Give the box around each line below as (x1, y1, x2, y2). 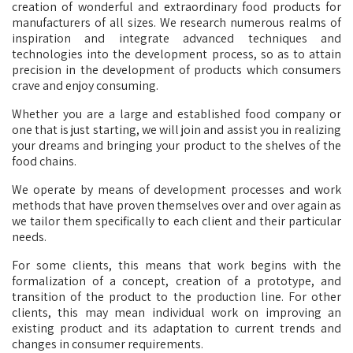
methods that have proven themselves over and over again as (12, 197, 341, 214)
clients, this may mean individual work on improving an (12, 304, 341, 321)
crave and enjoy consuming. (12, 77, 158, 94)
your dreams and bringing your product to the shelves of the (12, 137, 341, 154)
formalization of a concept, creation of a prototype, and (12, 273, 341, 289)
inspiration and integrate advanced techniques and (12, 30, 341, 46)
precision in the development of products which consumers (12, 61, 341, 78)
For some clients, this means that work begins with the (12, 257, 341, 273)
